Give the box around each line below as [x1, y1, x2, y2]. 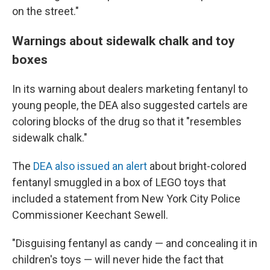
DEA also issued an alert [33, 159, 147, 172]
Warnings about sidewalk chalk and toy [12, 33, 235, 48]
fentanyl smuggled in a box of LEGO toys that [12, 175, 226, 189]
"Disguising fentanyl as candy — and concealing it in [12, 236, 257, 250]
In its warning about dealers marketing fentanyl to [12, 82, 248, 95]
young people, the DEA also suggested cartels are [12, 98, 248, 111]
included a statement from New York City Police [12, 192, 240, 205]
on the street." [12, 4, 79, 17]
